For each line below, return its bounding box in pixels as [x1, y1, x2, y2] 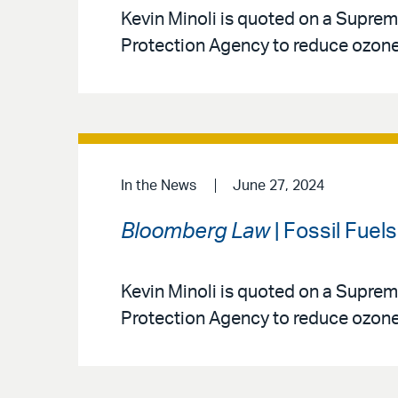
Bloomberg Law [121, 220, 270, 243]
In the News [121, 178, 196, 193]
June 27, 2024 [232, 178, 324, 193]
